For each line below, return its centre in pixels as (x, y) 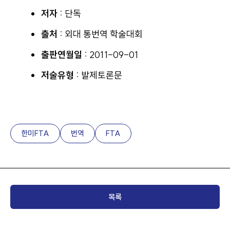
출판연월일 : (65, 55)
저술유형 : (61, 75)
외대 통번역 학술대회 (104, 34)
